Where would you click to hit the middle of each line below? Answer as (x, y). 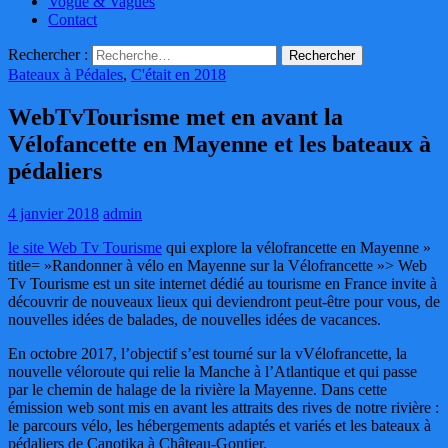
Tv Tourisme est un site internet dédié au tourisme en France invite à (222, 283)
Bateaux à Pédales (65, 74)
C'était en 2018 (178, 74)
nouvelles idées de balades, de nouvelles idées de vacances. (194, 319)
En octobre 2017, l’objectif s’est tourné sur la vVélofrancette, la (207, 353)
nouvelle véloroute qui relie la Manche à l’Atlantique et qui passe (212, 371)
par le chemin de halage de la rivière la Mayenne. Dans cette (197, 389)
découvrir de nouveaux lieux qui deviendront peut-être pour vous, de (224, 301)
